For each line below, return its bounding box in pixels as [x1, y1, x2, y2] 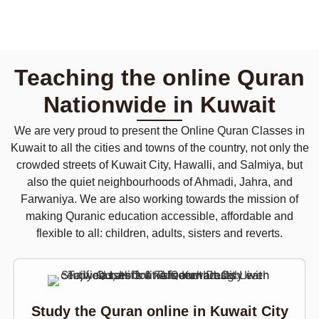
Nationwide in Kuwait [43, 91, 276, 117]
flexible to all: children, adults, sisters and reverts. [36, 226, 283, 239]
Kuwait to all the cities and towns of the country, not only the [10, 141, 309, 154]
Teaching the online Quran [14, 64, 305, 90]
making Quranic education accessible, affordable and [26, 209, 293, 222]
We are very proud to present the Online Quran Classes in [14, 124, 305, 137]
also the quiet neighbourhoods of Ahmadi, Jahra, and [26, 175, 293, 188]
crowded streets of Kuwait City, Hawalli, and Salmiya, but [16, 158, 303, 171]
